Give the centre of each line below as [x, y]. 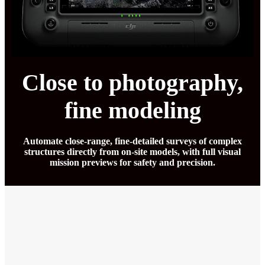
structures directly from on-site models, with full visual [132, 152]
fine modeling [132, 111]
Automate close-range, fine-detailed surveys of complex [132, 141]
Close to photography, [132, 83]
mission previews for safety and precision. [132, 163]
